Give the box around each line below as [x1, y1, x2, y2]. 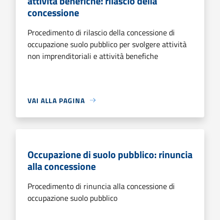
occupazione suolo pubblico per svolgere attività [27, 38, 187, 50]
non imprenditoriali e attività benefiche [27, 50, 158, 62]
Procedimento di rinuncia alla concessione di [27, 180, 175, 192]
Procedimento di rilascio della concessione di [27, 26, 175, 38]
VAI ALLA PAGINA [27, 95, 85, 106]
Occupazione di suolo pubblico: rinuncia [27, 146, 192, 162]
